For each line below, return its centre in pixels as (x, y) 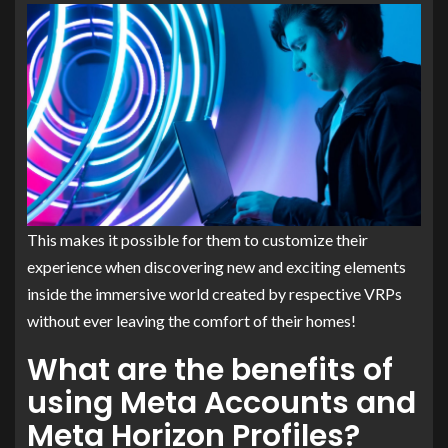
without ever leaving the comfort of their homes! (191, 320)
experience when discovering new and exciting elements (216, 266)
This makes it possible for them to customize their (197, 239)
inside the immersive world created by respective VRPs (214, 293)
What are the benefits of (210, 369)
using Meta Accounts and (221, 402)
